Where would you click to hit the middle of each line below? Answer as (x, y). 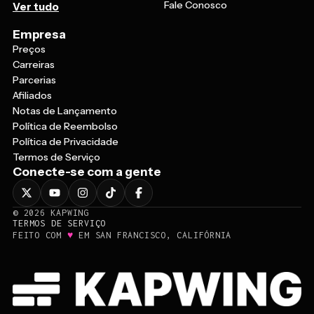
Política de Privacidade (66, 142)
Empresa (39, 35)
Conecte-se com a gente (87, 172)
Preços (29, 49)
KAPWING (67, 213)
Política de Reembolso (65, 127)
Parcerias (34, 80)
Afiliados (32, 96)
